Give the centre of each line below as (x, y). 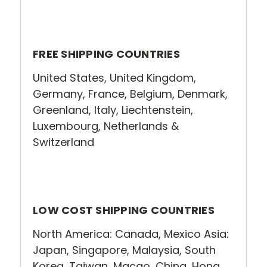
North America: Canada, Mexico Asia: (131, 234)
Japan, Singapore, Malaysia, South (124, 250)
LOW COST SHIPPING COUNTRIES (124, 210)
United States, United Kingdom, (114, 77)
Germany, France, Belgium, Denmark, (130, 94)
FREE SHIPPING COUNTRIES (106, 54)
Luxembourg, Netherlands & (106, 126)
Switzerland (63, 142)
